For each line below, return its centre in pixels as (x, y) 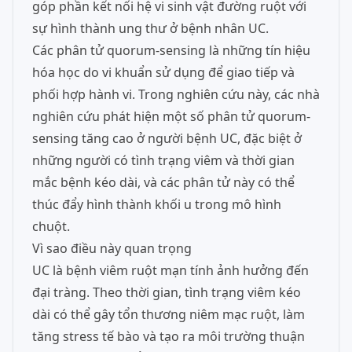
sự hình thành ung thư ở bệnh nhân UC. (150, 28)
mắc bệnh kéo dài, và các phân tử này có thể (163, 182)
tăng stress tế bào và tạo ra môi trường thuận (169, 336)
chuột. (51, 226)
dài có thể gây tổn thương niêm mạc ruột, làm (169, 314)
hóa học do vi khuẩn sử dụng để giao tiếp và (163, 72)
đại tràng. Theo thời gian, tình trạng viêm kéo (167, 292)
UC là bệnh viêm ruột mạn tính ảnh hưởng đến (170, 270)
